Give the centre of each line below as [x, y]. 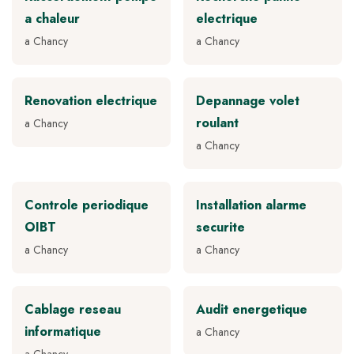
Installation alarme [251, 205]
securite [220, 228]
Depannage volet [248, 101]
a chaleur [52, 19]
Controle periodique [87, 205]
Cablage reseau [73, 310]
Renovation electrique [91, 101]
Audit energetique [252, 310]
